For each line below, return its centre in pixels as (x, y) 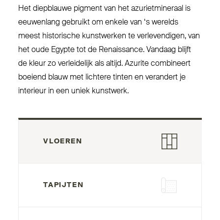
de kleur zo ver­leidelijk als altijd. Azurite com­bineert (105, 64)
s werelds (162, 22)
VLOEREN (63, 141)
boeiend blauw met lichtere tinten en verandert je (102, 77)
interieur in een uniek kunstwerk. (74, 91)
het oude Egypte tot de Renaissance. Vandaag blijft (105, 50)
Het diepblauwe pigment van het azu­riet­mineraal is (105, 9)
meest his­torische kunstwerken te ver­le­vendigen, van (109, 36)
